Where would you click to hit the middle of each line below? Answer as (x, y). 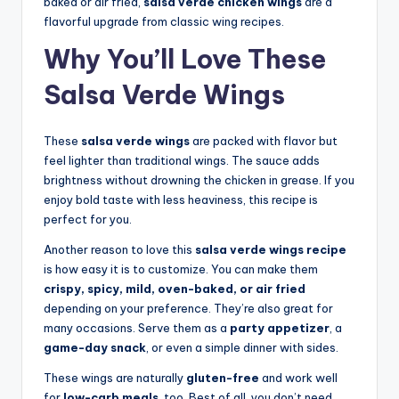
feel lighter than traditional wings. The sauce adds (182, 160)
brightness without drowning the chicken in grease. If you (199, 179)
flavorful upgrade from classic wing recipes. (164, 21)
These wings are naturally (115, 377)
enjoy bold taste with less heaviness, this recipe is (181, 199)
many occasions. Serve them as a (137, 327)
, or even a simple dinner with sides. (242, 347)
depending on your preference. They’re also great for (188, 308)
